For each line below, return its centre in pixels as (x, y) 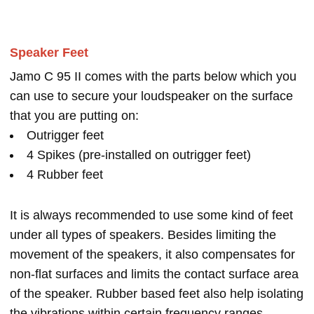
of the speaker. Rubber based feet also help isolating (157, 294)
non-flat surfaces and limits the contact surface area (154, 274)
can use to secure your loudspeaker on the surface (151, 96)
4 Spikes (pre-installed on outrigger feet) (139, 155)
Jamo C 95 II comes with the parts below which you (153, 77)
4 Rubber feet (65, 175)
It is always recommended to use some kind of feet (151, 216)
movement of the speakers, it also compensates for (152, 255)
